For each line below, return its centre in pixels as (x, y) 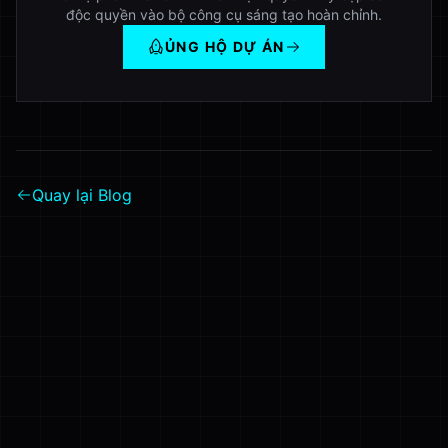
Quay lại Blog (82, 195)
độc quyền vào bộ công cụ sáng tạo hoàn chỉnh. (224, 14)
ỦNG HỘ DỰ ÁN (225, 46)
